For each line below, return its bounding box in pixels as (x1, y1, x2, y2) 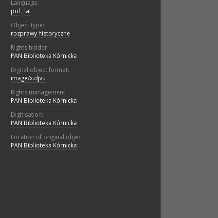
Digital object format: (11, 66, 69, 74)
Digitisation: (11, 110, 43, 119)
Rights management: (11, 88, 67, 97)
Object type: (11, 21, 44, 30)
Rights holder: (11, 43, 49, 52)
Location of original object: (11, 133, 85, 142)
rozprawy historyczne (11, 29, 70, 38)
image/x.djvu (11, 74, 46, 83)
